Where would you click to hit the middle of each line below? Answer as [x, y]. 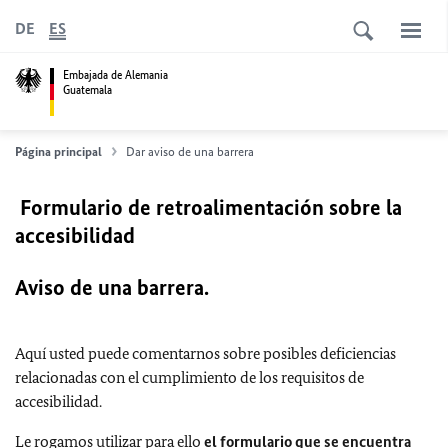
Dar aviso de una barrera [190, 151]
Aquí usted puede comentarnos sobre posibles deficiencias [205, 353]
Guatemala [87, 89]
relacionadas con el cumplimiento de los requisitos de [189, 377]
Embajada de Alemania [115, 74]
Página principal [58, 151]
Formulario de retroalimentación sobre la [208, 207]
